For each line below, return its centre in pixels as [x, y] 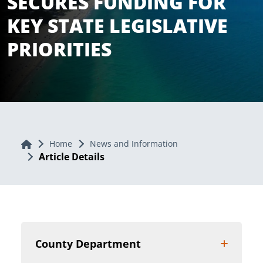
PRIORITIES [59, 49]
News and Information [134, 144]
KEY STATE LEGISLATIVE [117, 26]
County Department [88, 244]
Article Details [72, 157]
